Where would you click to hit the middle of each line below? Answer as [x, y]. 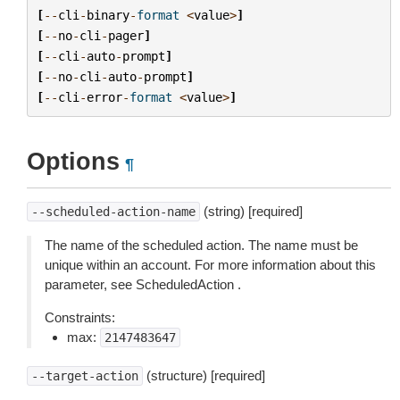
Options [73, 162]
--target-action [85, 376]
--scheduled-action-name [113, 212]
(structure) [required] [204, 375]
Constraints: [80, 317]
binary [108, 15]
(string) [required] [251, 211]
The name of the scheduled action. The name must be [201, 245]
